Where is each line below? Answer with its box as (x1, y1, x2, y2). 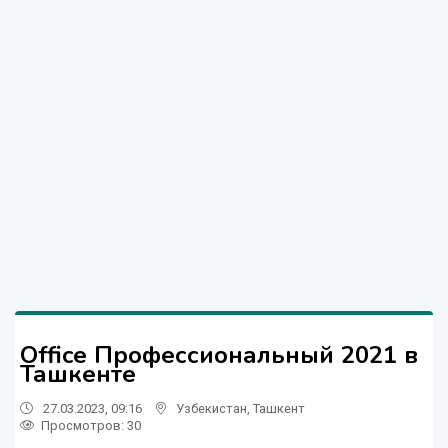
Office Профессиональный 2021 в (20, 338, 418, 371)
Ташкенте (20, 357, 136, 390)
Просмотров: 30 (41, 417, 141, 433)
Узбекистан (176, 400, 247, 416)
